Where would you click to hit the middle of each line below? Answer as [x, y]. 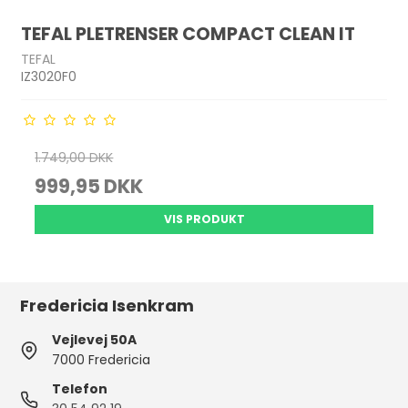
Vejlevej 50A [95, 340]
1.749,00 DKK [74, 158]
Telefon [80, 389]
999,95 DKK [89, 186]
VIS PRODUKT [204, 219]
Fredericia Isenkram [107, 306]
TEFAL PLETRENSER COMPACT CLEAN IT [189, 35]
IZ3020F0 [49, 76]
